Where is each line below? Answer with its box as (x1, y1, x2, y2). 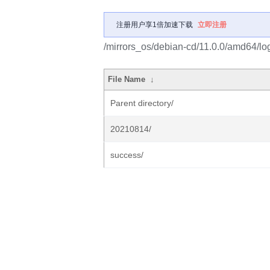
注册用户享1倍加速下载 (116, 20, 193, 29)
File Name (108, 75, 146, 84)
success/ (110, 150, 143, 160)
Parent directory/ (110, 98, 174, 108)
